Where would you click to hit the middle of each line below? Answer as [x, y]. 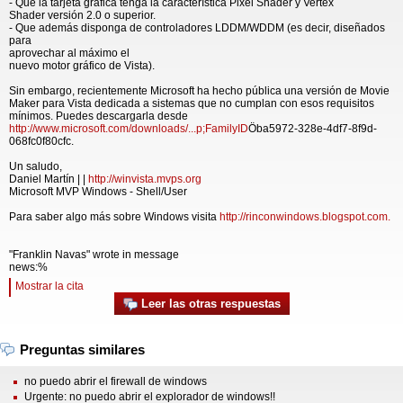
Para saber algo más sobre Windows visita [114, 217]
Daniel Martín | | [49, 179]
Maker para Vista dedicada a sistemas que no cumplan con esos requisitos [192, 103]
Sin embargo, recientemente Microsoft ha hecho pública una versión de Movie [199, 91]
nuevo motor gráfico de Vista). [82, 66]
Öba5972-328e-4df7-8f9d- [313, 129]
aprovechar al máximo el [69, 53]
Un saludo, [36, 166]
